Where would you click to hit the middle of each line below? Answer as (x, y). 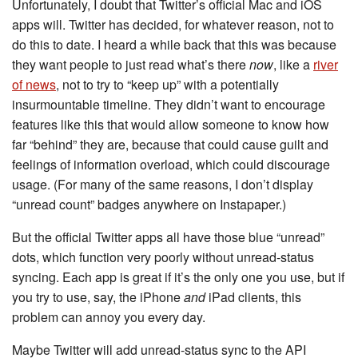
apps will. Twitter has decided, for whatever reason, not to (173, 24)
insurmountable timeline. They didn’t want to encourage (169, 104)
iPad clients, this (253, 297)
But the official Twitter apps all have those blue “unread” (168, 237)
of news (34, 84)
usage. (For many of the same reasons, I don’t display (163, 184)
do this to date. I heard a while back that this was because (174, 44)
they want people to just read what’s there (131, 64)
